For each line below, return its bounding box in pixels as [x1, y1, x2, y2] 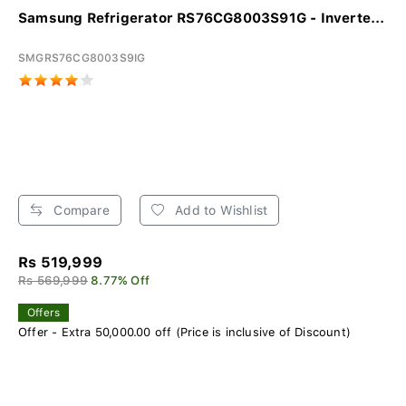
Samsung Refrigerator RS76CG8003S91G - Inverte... [18, 9, 385, 26]
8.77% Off [91, 273, 150, 287]
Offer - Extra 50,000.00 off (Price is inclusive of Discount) [18, 324, 351, 339]
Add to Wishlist [171, 202, 268, 217]
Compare [50, 202, 110, 217]
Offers [27, 305, 61, 319]
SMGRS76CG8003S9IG [18, 51, 146, 64]
